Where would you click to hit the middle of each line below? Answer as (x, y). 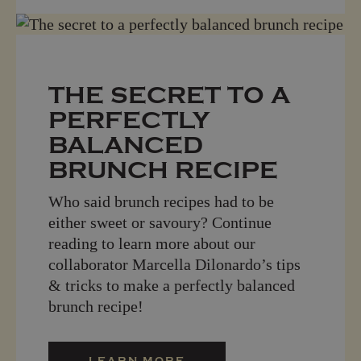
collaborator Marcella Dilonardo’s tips (174, 264)
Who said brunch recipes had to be (161, 201)
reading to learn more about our (152, 243)
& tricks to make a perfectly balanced (172, 285)
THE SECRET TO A (169, 95)
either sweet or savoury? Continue (160, 222)
